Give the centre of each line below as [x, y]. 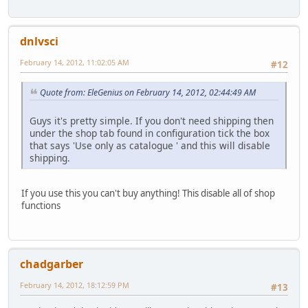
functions [41, 206]
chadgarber [52, 264]
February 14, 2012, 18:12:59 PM [75, 285]
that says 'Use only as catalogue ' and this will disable [150, 146]
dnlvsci [39, 42]
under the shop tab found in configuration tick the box [150, 133]
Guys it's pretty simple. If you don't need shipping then [152, 121]
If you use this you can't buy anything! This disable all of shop [148, 194]
